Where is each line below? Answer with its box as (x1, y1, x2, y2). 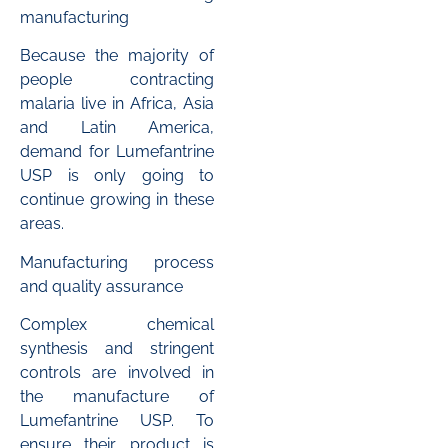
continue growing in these (20, 190, 214, 210)
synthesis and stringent (20, 339, 214, 359)
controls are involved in (20, 363, 214, 383)
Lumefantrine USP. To (20, 411, 214, 431)
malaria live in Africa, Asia (20, 94, 214, 114)
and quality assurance (20, 276, 183, 296)
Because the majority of (20, 46, 214, 66)
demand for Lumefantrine (20, 142, 214, 162)
